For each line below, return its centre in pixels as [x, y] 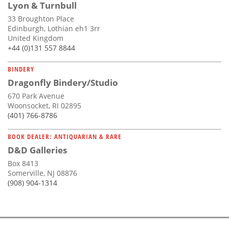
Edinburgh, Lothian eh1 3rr [54, 28]
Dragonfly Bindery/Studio [63, 82]
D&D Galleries [37, 150]
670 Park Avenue [36, 96]
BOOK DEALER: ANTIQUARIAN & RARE [65, 136]
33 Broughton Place [41, 18]
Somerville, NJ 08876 [42, 173]
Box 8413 [23, 163]
